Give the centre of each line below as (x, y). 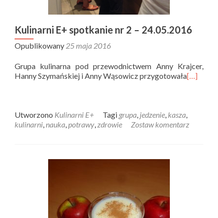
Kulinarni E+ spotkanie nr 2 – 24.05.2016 (103, 30)
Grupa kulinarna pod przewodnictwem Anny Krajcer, (109, 66)
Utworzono (35, 115)
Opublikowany (40, 45)
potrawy (81, 124)
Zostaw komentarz (160, 124)
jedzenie (152, 115)
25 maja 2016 (88, 45)
